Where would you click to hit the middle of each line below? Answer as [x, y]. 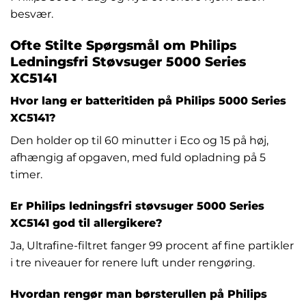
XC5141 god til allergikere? [86, 223]
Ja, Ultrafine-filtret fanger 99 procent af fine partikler [152, 245]
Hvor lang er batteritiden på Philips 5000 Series [148, 101]
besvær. [32, 14]
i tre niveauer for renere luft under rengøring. [133, 262]
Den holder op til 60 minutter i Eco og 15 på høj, [139, 141]
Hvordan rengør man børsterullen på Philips [139, 294]
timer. [26, 175]
